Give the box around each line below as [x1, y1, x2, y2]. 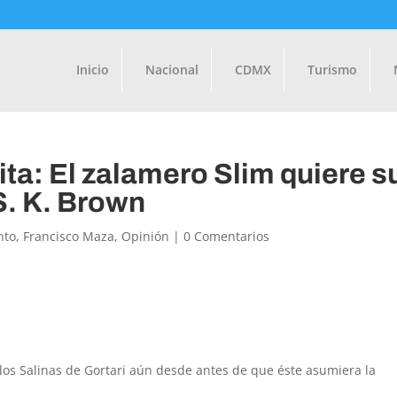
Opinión [121, 228, 170, 245]
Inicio [75, 60, 109, 78]
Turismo [307, 60, 357, 78]
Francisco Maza [23, 228, 115, 245]
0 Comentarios [183, 228, 270, 245]
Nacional [144, 60, 198, 78]
